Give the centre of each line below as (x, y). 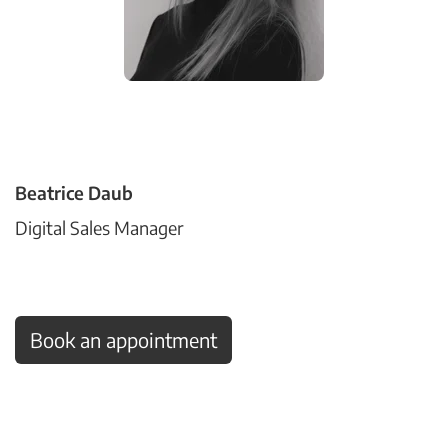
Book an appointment (123, 339)
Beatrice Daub (74, 192)
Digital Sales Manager (99, 227)
